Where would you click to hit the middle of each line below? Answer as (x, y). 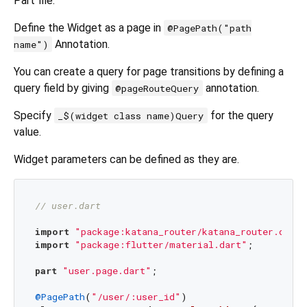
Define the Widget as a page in (89, 27)
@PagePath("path (210, 28)
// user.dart (67, 206)
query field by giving (63, 88)
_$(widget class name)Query (131, 115)
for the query (240, 115)
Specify (34, 115)
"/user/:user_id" (136, 297)
